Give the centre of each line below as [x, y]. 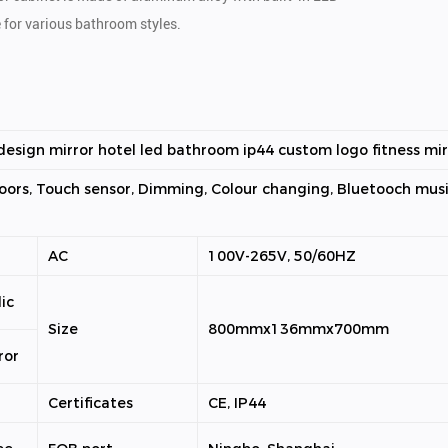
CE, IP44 [237, 403]
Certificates [91, 403]
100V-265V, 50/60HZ [282, 256]
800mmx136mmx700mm [299, 329]
